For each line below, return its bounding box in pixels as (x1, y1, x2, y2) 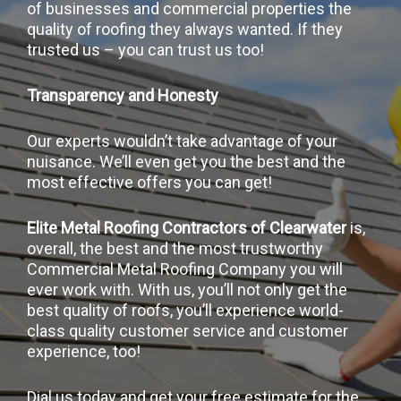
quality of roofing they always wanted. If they (27, 19, 343, 38)
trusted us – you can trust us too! (27, 39, 264, 59)
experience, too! (27, 341, 141, 361)
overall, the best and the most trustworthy (27, 238, 323, 258)
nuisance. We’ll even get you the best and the (27, 151, 346, 171)
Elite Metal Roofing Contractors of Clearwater (27, 218, 350, 237)
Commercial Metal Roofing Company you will (27, 259, 343, 278)
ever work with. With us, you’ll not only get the (27, 279, 347, 299)
